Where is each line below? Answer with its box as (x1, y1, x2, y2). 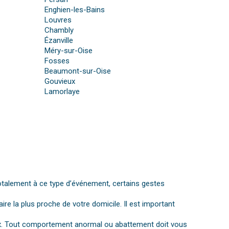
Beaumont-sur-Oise (44, 66, 111, 76)
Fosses (44, 56, 70, 66)
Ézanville (44, 36, 74, 45)
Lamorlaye (44, 87, 80, 97)
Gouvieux (44, 77, 76, 86)
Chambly (44, 26, 74, 35)
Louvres (44, 15, 72, 25)
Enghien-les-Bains (44, 5, 105, 15)
